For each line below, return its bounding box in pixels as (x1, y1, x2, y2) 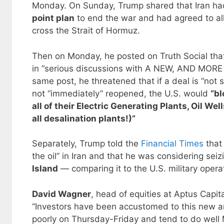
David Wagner (32, 188, 91, 199)
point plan (32, 13, 74, 23)
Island (32, 163, 58, 174)
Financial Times (141, 138, 203, 149)
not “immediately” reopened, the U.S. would (32, 88, 210, 98)
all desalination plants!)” (32, 113, 135, 123)
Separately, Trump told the (32, 138, 141, 149)
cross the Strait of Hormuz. (32, 25, 140, 36)
